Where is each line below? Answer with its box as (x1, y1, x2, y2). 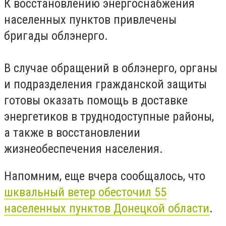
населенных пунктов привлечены (4, 13, 177, 27)
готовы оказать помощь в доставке (4, 93, 188, 108)
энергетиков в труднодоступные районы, (4, 109, 214, 124)
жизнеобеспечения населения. (4, 142, 163, 156)
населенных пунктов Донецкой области (4, 201, 209, 215)
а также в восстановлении (4, 126, 140, 140)
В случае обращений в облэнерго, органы (4, 61, 217, 76)
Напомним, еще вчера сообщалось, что (4, 168, 205, 183)
